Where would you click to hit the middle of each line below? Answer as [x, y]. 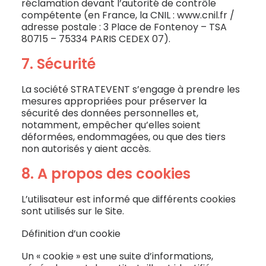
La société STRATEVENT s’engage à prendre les [131, 89]
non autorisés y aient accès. [86, 149]
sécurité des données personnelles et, [110, 113]
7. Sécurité [58, 64]
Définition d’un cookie [71, 234]
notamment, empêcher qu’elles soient [111, 125]
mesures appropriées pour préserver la [114, 101]
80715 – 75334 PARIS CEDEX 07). [96, 39]
